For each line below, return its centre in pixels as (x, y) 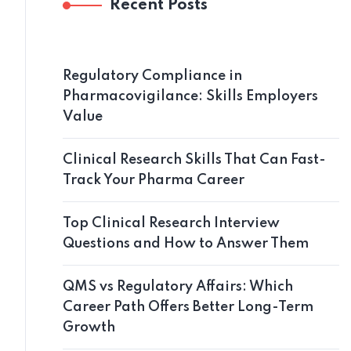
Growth (89, 327)
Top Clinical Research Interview (171, 223)
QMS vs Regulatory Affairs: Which (178, 286)
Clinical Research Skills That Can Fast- (194, 159)
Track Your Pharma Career (154, 180)
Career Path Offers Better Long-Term (188, 307)
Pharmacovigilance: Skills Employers (190, 96)
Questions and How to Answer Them (186, 243)
